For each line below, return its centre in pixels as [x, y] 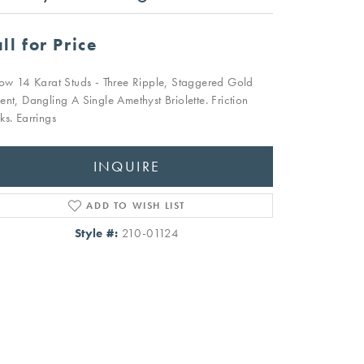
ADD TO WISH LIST [136, 206]
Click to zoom [217, 310]
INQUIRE [127, 166]
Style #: [96, 234]
